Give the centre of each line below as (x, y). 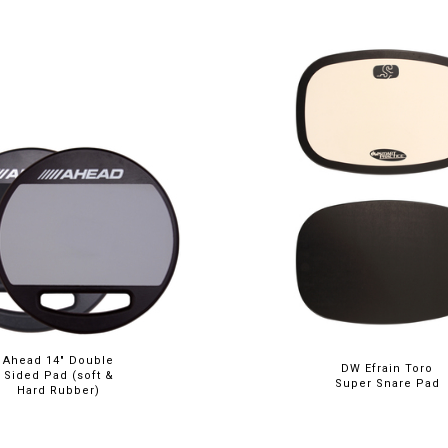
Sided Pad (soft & (58, 375)
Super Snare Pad (387, 383)
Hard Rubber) (59, 390)
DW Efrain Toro (387, 368)
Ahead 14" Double (59, 360)
